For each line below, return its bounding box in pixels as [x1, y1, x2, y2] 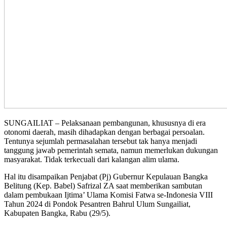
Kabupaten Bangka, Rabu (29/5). [4, 208, 110, 217]
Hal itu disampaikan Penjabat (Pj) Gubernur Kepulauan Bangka [4, 172, 208, 181]
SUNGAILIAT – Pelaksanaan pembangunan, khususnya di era [4, 118, 206, 127]
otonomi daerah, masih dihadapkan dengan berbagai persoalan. [4, 127, 205, 136]
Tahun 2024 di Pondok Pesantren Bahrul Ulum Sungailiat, [4, 199, 191, 208]
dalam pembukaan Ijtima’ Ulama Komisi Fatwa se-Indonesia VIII [4, 190, 213, 199]
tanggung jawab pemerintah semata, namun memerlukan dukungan [4, 145, 218, 155]
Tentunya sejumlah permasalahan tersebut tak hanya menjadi [4, 136, 197, 145]
